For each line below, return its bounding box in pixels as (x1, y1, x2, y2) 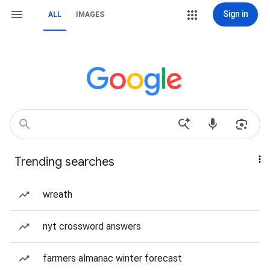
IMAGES (76, 10, 104, 19)
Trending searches (14, 154, 115, 169)
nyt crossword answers (43, 221, 141, 232)
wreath (43, 189, 72, 200)
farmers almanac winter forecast (43, 253, 182, 264)
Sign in (222, 9, 248, 19)
